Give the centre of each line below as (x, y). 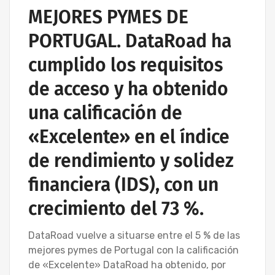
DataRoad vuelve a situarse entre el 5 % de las (134, 236)
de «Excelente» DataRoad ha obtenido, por (127, 265)
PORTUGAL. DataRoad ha (130, 41)
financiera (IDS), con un (123, 185)
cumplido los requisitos (126, 65)
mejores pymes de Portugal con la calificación (134, 250)
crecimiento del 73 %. (116, 209)
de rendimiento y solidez (131, 161)
